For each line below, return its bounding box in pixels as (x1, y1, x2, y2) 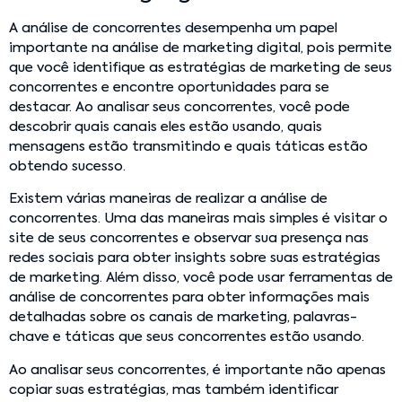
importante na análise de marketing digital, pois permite (9, 40, 392, 55)
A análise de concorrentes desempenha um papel (9, 21, 337, 35)
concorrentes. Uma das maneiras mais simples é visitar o (9, 212, 388, 226)
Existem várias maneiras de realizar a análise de (9, 192, 328, 206)
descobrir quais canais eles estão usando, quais (9, 119, 322, 134)
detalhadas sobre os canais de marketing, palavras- (9, 310, 357, 325)
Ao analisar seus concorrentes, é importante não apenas (9, 363, 386, 377)
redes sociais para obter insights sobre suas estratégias (9, 251, 380, 266)
